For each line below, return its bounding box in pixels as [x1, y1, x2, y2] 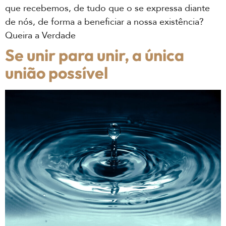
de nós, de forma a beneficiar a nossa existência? [5, 15, 204, 28]
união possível [5, 62, 108, 83]
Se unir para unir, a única [5, 44, 184, 65]
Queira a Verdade [5, 29, 76, 42]
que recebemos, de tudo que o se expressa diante [5, 2, 210, 15]
